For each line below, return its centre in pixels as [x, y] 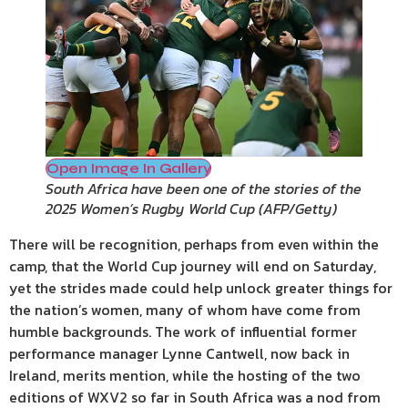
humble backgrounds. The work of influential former [183, 332]
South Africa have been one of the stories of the [204, 189]
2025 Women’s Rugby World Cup [150, 209]
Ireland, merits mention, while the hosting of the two [185, 376]
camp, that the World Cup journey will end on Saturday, [193, 266]
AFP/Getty [298, 209]
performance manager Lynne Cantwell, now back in [179, 354]
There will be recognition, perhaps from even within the [194, 245]
